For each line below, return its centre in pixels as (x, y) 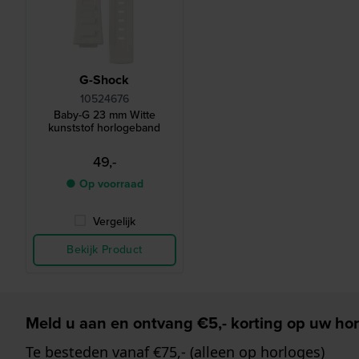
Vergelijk (114, 222)
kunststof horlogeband (105, 128)
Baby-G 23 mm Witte (104, 115)
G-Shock (105, 80)
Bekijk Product (105, 250)
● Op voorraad (104, 184)
